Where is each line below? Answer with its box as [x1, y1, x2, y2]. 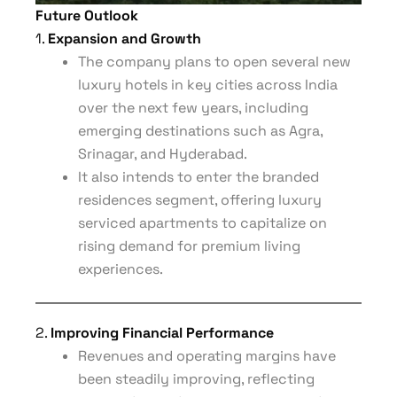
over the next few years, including [78, 98, 308, 117]
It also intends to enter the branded [78, 167, 319, 186]
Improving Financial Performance [51, 323, 274, 342]
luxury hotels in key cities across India [78, 75, 338, 94]
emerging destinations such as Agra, [78, 121, 323, 140]
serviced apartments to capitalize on [78, 214, 327, 232]
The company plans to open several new [78, 52, 351, 71]
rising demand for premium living [78, 237, 300, 255]
